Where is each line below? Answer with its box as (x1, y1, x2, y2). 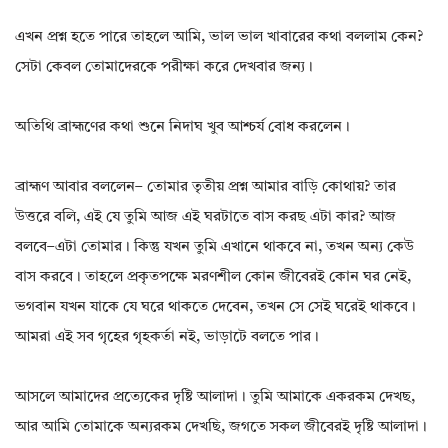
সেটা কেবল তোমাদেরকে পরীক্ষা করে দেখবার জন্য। (15, 60, 313, 76)
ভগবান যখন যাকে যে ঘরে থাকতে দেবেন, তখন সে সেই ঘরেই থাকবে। (15, 300, 416, 316)
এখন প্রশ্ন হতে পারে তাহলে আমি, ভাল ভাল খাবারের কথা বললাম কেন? (15, 30, 423, 46)
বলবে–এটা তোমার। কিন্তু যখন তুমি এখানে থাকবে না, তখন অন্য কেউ (15, 240, 414, 256)
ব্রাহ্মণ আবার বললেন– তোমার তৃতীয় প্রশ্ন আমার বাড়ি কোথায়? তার (15, 180, 396, 196)
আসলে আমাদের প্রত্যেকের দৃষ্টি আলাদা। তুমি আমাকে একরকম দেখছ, (15, 390, 415, 406)
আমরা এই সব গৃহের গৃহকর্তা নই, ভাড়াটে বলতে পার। (15, 330, 319, 346)
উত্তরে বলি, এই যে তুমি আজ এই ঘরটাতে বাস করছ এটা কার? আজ (15, 210, 396, 226)
